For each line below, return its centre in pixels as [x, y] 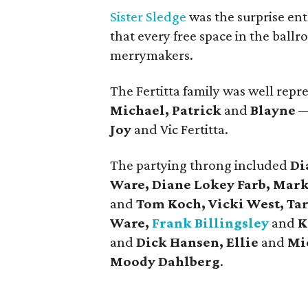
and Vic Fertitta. [180, 129]
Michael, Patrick [166, 110]
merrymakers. [152, 55]
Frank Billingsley [210, 223]
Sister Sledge [148, 16]
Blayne [273, 110]
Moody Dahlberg [165, 261]
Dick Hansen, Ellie [199, 242]
